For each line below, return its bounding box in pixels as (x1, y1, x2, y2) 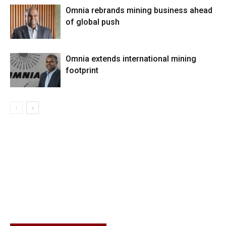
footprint (66, 65, 98, 75)
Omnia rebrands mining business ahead (66, 5, 212, 15)
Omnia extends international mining (66, 53, 196, 64)
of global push (66, 17, 120, 27)
